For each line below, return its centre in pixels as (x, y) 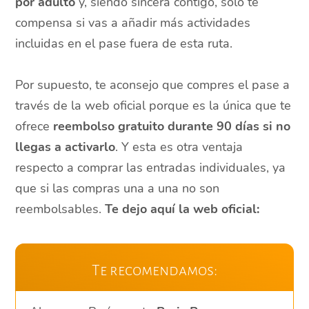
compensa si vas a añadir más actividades (133, 23)
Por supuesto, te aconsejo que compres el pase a (153, 85)
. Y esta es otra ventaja (179, 147)
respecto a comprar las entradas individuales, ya (151, 168)
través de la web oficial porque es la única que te (153, 106)
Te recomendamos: (154, 271)
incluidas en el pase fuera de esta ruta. (124, 44)
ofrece (34, 127)
